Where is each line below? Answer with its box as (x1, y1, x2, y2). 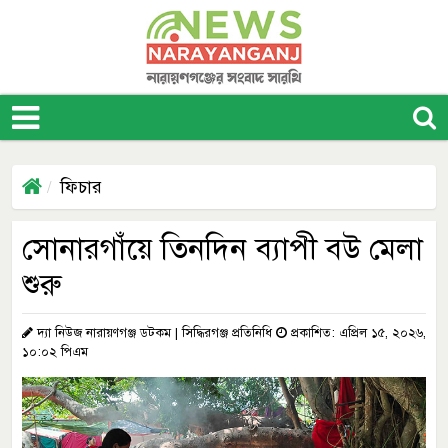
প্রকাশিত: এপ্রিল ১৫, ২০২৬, (287, 325, 426, 341)
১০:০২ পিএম (22, 344, 88, 360)
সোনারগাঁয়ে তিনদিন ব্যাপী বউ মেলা (22, 230, 423, 268)
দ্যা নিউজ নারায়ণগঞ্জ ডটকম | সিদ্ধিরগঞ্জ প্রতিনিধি (33, 325, 276, 341)
